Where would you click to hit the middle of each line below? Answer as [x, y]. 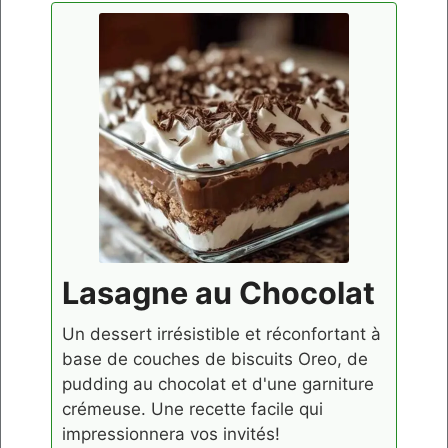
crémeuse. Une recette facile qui [192, 408]
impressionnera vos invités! [171, 433]
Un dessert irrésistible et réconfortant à [221, 333]
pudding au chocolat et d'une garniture [218, 383]
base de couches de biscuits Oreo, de [215, 358]
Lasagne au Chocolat [218, 292]
